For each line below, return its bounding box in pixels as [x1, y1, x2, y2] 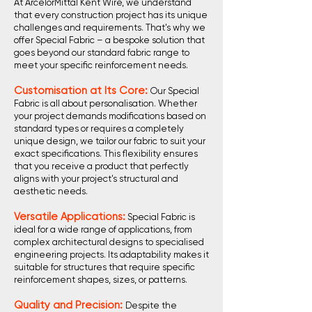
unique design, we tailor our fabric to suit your [14, 136, 205, 146]
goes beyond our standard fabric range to [14, 47, 189, 58]
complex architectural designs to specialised [14, 237, 204, 247]
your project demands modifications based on [14, 111, 206, 121]
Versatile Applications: [14, 210, 125, 223]
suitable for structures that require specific [14, 262, 195, 272]
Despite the [125, 300, 177, 311]
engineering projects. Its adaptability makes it [14, 249, 209, 260]
